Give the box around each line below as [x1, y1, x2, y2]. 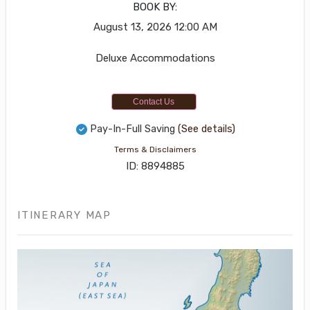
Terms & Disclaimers [113, 145, 197, 155]
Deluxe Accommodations [95, 52, 215, 65]
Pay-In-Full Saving [90, 123, 175, 136]
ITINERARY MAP [17, 209, 111, 222]
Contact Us [133, 97, 174, 107]
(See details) [178, 123, 235, 136]
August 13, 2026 [93, 21, 172, 34]
